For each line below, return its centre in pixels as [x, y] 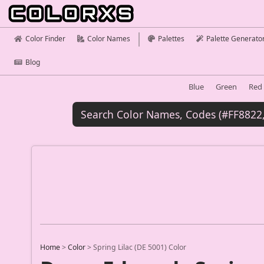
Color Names [109, 39]
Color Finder [45, 39]
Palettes [171, 39]
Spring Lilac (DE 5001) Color [140, 247]
